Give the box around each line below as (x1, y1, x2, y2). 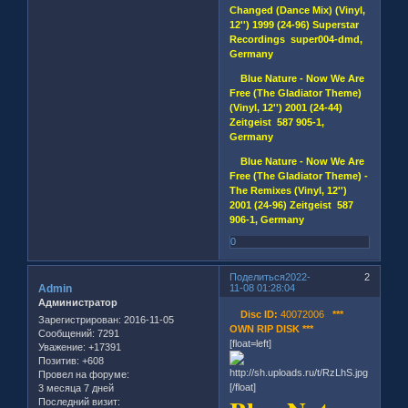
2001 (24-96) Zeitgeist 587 (229, 199, 354, 210)
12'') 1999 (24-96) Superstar (229, 18, 360, 30)
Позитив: (38, 355, 79, 367)
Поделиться (229, 270, 286, 282)
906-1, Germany (229, 213, 305, 225)
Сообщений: (38, 328, 95, 340)
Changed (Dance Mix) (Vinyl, (229, 4, 366, 15)
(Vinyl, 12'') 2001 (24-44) (229, 101, 343, 113)
